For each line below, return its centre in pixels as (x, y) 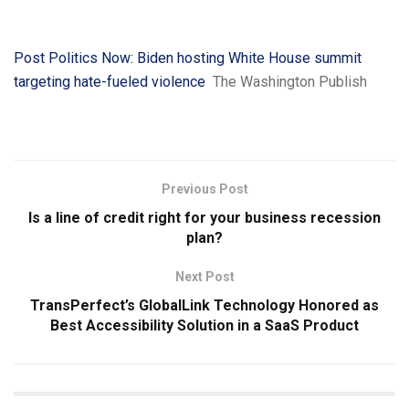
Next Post (204, 277)
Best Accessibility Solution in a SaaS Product (204, 326)
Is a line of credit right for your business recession (204, 218)
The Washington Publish (290, 82)
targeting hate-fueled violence (110, 82)
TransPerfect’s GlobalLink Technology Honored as (204, 306)
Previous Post (204, 189)
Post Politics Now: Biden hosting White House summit (188, 58)
